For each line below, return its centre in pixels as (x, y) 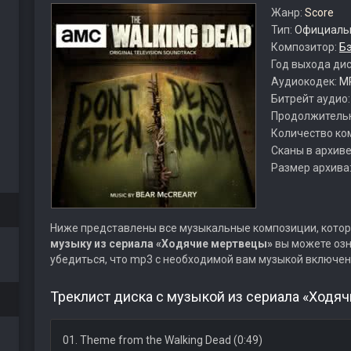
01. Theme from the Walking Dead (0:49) (162, 340)
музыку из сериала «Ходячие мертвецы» (161, 244)
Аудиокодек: (305, 81)
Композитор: (305, 47)
